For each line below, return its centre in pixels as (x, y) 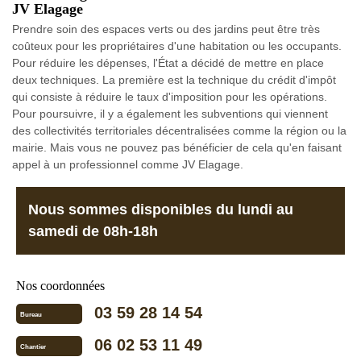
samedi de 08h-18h (93, 231)
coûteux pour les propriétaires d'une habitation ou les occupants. (177, 46)
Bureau (31, 315)
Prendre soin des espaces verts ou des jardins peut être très (166, 29)
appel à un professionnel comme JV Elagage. (128, 164)
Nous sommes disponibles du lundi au (161, 210)
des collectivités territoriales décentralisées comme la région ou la (179, 131)
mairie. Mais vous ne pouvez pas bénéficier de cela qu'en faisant (177, 147)
